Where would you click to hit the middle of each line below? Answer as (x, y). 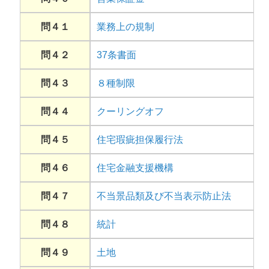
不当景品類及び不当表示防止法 (164, 196)
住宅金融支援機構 (135, 168)
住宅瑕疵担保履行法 (140, 140)
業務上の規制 (125, 27)
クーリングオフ (130, 112)
